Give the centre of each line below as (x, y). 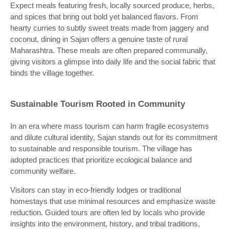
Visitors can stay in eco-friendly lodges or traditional (96, 190)
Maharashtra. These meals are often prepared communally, (109, 51)
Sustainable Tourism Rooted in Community (98, 104)
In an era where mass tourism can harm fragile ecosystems (110, 126)
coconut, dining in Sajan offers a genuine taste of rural (99, 39)
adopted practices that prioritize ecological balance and (101, 160)
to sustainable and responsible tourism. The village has (101, 149)
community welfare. (43, 171)
